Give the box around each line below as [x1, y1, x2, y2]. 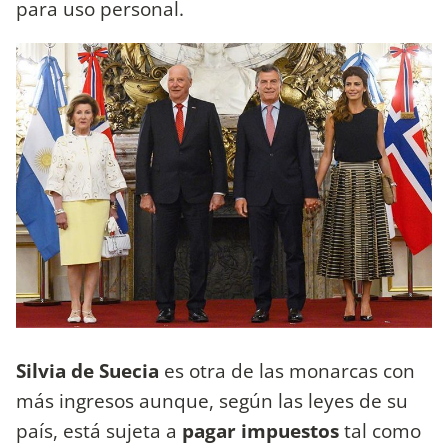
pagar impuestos [182, 416, 339, 444]
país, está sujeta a [16, 416, 182, 444]
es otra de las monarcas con [159, 356, 415, 384]
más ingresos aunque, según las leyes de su [16, 386, 408, 414]
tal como [339, 416, 421, 444]
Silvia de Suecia [16, 356, 159, 384]
